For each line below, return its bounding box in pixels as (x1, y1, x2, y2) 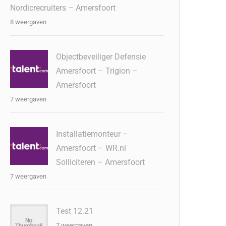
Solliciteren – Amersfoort (56, 157, 145, 167)
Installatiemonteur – (56, 129, 129, 139)
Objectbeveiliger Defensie (56, 52, 146, 62)
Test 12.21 (56, 206, 94, 216)
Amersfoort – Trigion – (56, 66, 138, 76)
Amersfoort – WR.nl (56, 143, 127, 153)
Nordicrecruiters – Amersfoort (10, 3, 116, 13)
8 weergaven (10, 18, 47, 26)
